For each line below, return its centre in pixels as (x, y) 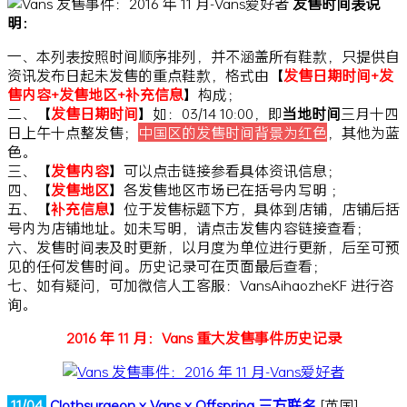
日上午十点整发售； (73, 132)
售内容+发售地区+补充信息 (95, 94)
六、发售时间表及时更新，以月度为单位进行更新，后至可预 (203, 246)
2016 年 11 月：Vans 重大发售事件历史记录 (203, 337)
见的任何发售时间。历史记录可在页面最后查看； (167, 265)
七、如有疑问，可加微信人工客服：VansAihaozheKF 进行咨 (201, 284)
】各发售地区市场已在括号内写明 (218, 189)
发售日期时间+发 (338, 74)
